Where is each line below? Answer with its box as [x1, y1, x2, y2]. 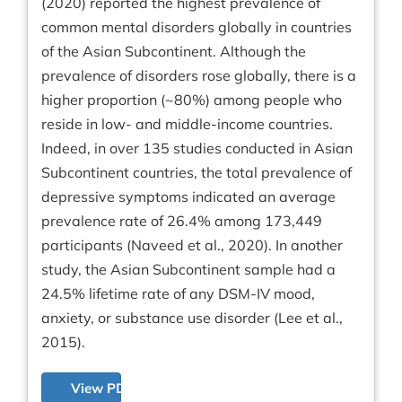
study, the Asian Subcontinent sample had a [41, 260, 336, 279]
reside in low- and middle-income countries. [41, 115, 333, 134]
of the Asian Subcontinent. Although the [41, 42, 306, 61]
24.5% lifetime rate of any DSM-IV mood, [41, 284, 315, 303]
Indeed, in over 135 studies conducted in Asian [41, 139, 353, 158]
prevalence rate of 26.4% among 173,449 [41, 212, 322, 231]
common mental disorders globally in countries [41, 18, 352, 37]
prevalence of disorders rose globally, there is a [41, 66, 356, 85]
